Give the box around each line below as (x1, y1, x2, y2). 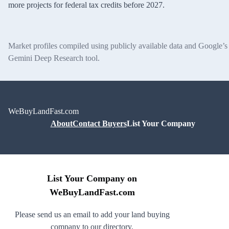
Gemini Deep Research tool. (8, 53, 100, 62)
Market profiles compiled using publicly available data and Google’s (8, 41, 227, 50)
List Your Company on (47, 173, 137, 184)
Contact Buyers (72, 119, 127, 128)
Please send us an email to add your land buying (14, 210, 170, 219)
